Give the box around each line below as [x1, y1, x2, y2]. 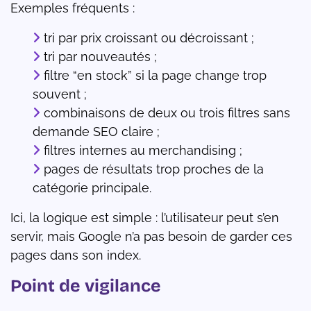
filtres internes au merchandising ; [44, 143, 242, 158]
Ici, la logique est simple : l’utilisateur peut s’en [10, 210, 279, 226]
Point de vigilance [10, 276, 161, 297]
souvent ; [33, 87, 87, 102]
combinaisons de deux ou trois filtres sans [44, 106, 290, 121]
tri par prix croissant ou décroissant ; [44, 31, 254, 46]
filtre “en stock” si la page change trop [44, 68, 267, 83]
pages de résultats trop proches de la [44, 162, 264, 177]
